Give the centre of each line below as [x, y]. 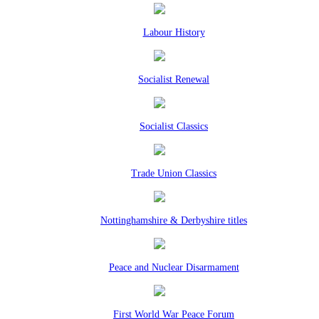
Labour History [174, 32]
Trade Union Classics [174, 173]
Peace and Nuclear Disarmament [174, 267]
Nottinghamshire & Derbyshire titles [174, 220]
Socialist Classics [174, 126]
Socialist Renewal [174, 79]
